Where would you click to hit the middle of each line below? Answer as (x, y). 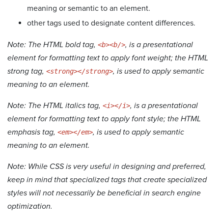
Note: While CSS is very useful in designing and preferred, (107, 166)
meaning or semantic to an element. (89, 8)
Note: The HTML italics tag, (55, 105)
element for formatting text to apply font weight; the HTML (108, 58)
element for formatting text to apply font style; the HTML (104, 119)
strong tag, (27, 71)
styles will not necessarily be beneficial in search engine (104, 193)
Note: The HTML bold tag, (53, 44)
